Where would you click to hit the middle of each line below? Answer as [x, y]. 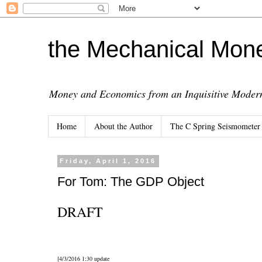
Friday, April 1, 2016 [108, 161]
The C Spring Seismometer [215, 126]
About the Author [123, 126]
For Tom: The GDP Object [131, 182]
